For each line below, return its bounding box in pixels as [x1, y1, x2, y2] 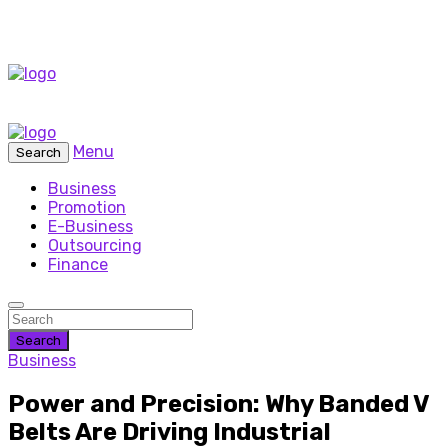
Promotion [48, 198, 126, 217]
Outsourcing [48, 236, 142, 255]
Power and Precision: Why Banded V [8, 389, 429, 418]
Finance [48, 255, 108, 274]
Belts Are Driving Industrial [8, 417, 331, 446]
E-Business [48, 217, 133, 236]
